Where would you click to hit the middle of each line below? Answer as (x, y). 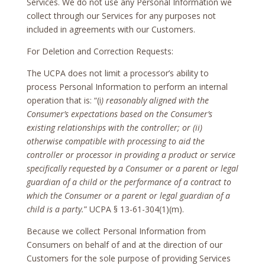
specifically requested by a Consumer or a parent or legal (132, 168)
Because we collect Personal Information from (116, 231)
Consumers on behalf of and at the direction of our (124, 244)
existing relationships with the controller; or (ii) (114, 127)
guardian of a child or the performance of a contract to (129, 182)
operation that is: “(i (64, 100)
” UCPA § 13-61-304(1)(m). (134, 209)
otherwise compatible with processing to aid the (115, 141)
